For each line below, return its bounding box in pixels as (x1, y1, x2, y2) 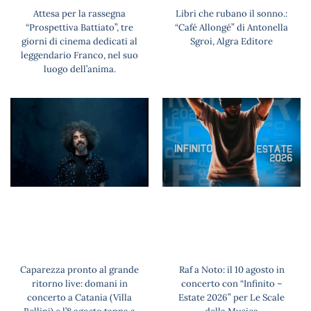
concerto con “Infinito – (180, 277, 283, 289)
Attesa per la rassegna (33, 8, 126, 20)
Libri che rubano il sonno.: (176, 8, 287, 20)
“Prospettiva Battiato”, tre (26, 22, 133, 34)
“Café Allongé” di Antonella (175, 22, 288, 34)
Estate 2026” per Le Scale (178, 291, 285, 303)
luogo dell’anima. (43, 63, 116, 76)
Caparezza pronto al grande (20, 263, 139, 276)
